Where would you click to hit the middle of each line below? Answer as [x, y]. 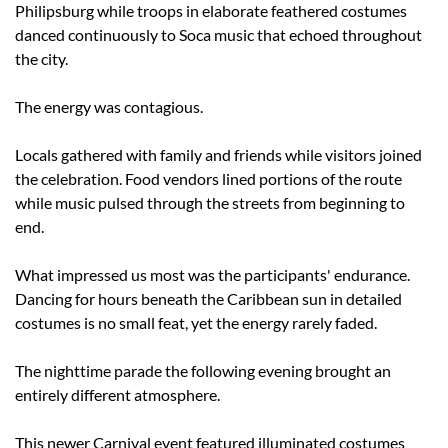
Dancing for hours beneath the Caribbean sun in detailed [208, 299]
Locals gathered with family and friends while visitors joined [218, 155]
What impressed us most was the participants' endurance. [212, 275]
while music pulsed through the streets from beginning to [210, 203]
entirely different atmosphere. [117, 395]
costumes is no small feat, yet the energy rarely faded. [196, 323]
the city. [41, 59]
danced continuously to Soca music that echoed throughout [218, 35]
